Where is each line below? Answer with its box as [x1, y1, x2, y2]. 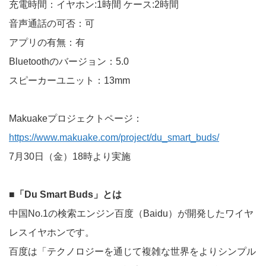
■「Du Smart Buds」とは [9, 189, 122, 200]
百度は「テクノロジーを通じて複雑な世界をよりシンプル [9, 246, 256, 257]
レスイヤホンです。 [9, 227, 94, 238]
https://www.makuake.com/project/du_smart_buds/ [9, 132, 219, 143]
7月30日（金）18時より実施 [9, 151, 131, 162]
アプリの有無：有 [9, 37, 85, 48]
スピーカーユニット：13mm [9, 75, 130, 86]
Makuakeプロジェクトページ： [9, 113, 142, 124]
